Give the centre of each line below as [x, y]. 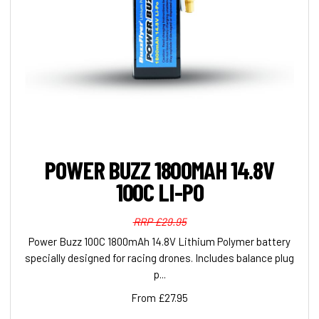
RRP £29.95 [159, 222]
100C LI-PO [159, 192]
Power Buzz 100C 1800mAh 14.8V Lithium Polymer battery [159, 242]
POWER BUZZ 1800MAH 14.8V [159, 170]
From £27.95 [159, 298]
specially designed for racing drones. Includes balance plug [159, 258]
